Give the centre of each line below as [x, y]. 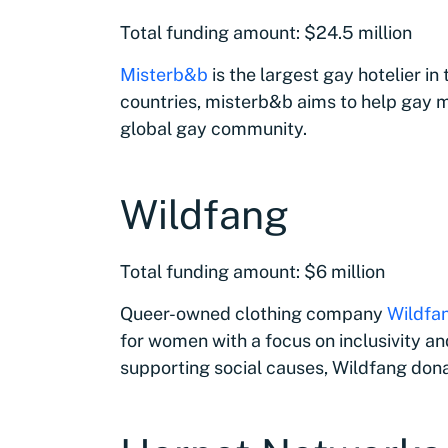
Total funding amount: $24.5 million [266, 32]
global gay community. [213, 128]
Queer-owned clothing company [253, 313]
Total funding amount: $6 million [252, 271]
